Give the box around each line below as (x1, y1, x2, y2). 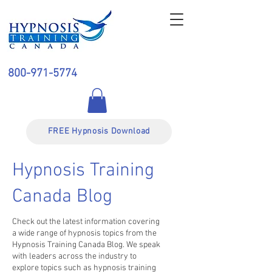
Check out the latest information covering (12, 216, 160, 227)
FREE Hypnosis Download (47, 126, 151, 137)
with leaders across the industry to (12, 251, 137, 262)
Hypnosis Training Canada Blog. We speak (12, 239, 160, 250)
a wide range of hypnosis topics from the (12, 228, 157, 239)
